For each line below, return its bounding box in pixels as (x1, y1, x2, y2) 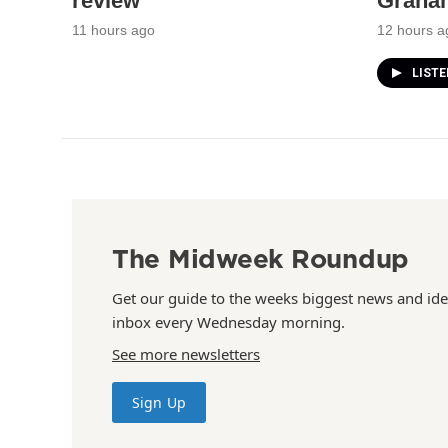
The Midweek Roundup (112, 240, 410, 278)
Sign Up (132, 393, 186, 413)
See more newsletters (112, 344, 260, 365)
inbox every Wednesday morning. (112, 312, 345, 333)
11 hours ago (72, 22, 155, 39)
